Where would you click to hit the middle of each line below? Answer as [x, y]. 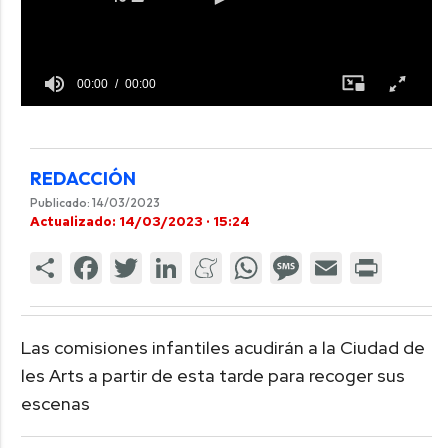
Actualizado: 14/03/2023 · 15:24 [139, 221]
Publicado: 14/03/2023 [94, 202]
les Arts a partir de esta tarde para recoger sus [212, 376]
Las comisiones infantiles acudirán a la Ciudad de [222, 348]
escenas [55, 404]
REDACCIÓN [82, 178]
